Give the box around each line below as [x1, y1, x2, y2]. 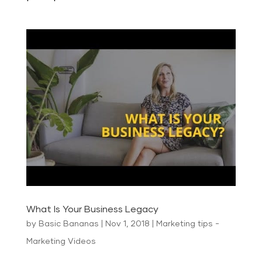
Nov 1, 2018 [105, 220, 150, 229]
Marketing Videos [26, 237, 96, 246]
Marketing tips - [156, 220, 219, 229]
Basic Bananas [38, 220, 99, 229]
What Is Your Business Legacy [26, 205, 158, 215]
